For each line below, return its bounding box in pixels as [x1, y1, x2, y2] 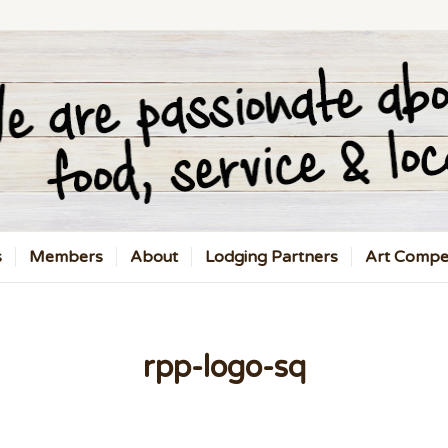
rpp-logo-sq [142, 349, 306, 386]
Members [29, 247, 103, 267]
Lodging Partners [205, 247, 338, 267]
